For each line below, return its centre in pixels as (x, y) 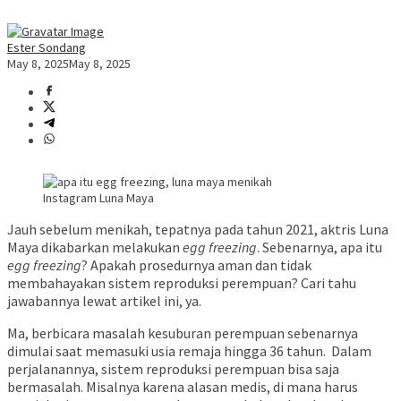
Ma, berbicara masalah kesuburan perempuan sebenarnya (183, 333)
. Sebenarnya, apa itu (320, 247)
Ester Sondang (47, 48)
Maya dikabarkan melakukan (95, 247)
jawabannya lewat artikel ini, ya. (106, 301)
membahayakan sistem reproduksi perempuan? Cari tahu (182, 283)
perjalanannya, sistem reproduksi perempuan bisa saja (173, 369)
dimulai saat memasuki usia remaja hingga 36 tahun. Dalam (189, 351)
